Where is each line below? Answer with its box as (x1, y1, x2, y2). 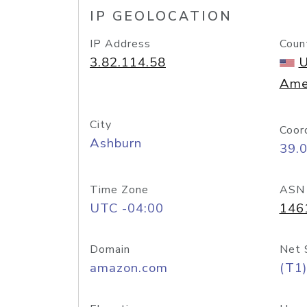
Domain (90, 242, 130, 257)
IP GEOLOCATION (90, 8, 232, 25)
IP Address (90, 36, 151, 51)
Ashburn (90, 134, 142, 152)
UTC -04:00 (90, 199, 164, 217)
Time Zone (90, 182, 149, 197)
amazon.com (90, 259, 168, 277)
